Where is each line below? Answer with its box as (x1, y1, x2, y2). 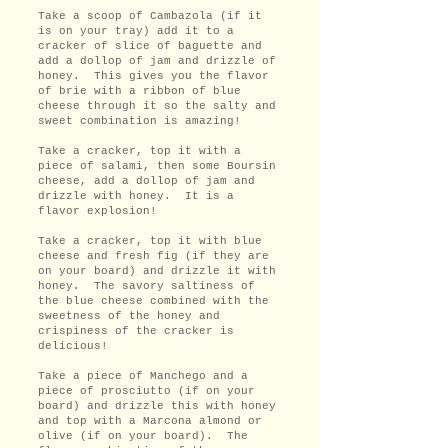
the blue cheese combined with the (38, 294, 269, 307)
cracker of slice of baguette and (38, 39, 262, 52)
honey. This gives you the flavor (38, 69, 269, 82)
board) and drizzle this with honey (38, 399, 276, 412)
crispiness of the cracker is (38, 324, 234, 337)
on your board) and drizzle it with (38, 264, 276, 277)
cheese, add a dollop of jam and (38, 174, 255, 187)
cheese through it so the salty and (38, 99, 276, 112)
